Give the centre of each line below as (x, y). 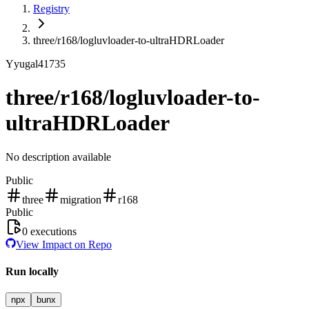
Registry (51, 9)
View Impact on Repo (64, 244)
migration (81, 199)
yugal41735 (40, 64)
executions (52, 231)
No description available (58, 157)
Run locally (32, 272)
